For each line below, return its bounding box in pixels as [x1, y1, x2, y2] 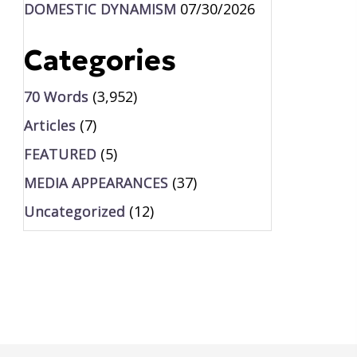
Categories [23, 42, 176, 78]
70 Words [23, 86, 88, 106]
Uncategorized [23, 201, 125, 221]
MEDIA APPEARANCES [23, 172, 168, 192]
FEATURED [23, 143, 96, 163]
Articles [23, 115, 76, 135]
